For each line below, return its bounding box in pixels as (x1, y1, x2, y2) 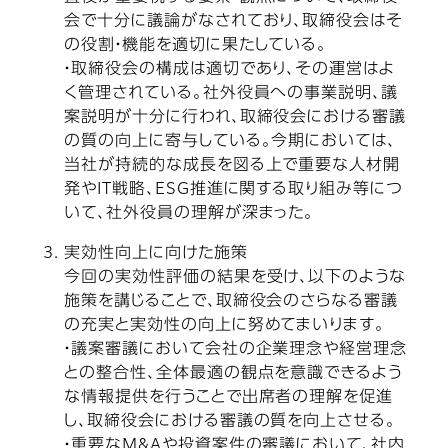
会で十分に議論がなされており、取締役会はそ (64, 13, 404, 30)
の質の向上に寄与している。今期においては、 (64, 133, 397, 150)
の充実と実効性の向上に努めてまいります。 (64, 317, 386, 334)
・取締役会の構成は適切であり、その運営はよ (64, 61, 396, 78)
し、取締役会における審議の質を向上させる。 (64, 413, 397, 430)
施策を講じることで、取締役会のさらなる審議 (64, 293, 399, 310)
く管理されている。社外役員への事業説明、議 (64, 85, 399, 102)
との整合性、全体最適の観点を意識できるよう (64, 365, 403, 382)
